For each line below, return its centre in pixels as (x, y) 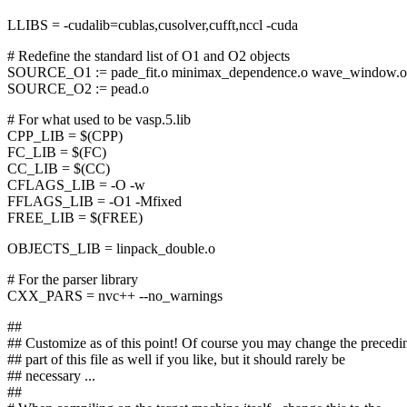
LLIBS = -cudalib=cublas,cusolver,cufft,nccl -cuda (153, 25)
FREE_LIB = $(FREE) (75, 218)
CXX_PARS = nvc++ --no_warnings (115, 296)
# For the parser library (73, 280)
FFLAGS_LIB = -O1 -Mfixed (94, 202)
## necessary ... (51, 376)
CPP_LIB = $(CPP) (65, 136)
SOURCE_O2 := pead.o (78, 89)
